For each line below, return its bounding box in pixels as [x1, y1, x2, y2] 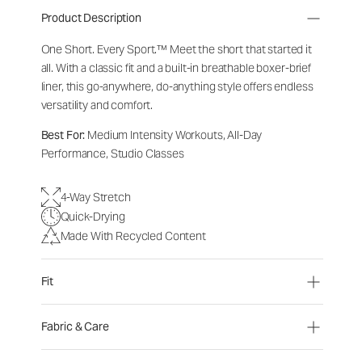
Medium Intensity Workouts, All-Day [85, 128, 263, 142]
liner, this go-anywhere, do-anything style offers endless [40, 79, 314, 94]
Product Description [40, 11, 141, 25]
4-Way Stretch [60, 189, 131, 204]
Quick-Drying [60, 208, 125, 224]
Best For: [40, 128, 86, 142]
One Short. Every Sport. [40, 42, 158, 57]
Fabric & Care [40, 319, 109, 334]
